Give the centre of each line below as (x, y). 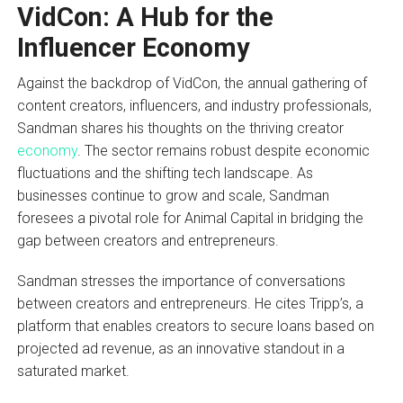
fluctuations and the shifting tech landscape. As (165, 173)
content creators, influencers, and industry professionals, (194, 105)
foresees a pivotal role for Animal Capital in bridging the (190, 218)
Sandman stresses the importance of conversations (181, 281)
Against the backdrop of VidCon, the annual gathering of (192, 83)
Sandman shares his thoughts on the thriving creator (180, 128)
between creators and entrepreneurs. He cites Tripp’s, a (190, 303)
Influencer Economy (133, 47)
